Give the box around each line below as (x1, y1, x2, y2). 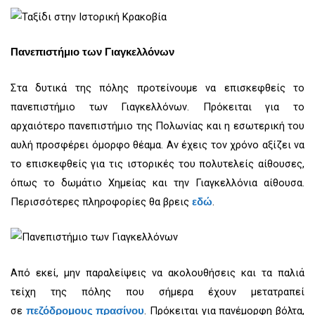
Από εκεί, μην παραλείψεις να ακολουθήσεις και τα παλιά (11, 266, 304, 279)
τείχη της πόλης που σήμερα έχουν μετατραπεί (11, 285, 304, 298)
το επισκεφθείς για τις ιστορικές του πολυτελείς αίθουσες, (11, 157, 304, 170)
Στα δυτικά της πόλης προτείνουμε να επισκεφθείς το (11, 81, 304, 94)
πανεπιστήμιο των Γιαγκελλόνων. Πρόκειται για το (11, 100, 304, 113)
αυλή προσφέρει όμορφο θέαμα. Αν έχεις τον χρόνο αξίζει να (11, 138, 304, 151)
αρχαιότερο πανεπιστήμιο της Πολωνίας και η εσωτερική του (11, 119, 304, 132)
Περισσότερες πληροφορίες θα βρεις (11, 195, 192, 208)
